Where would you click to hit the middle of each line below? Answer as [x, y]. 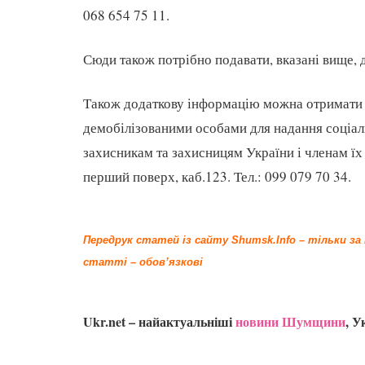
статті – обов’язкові [143, 262]
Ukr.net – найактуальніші [159, 321]
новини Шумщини [290, 321]
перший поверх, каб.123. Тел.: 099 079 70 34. [217, 176]
